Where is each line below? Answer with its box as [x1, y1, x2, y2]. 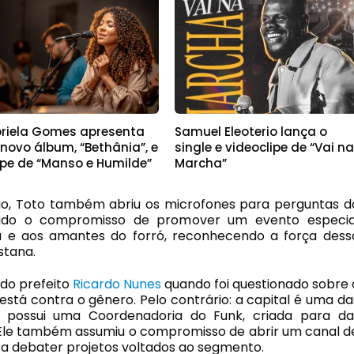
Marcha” [175, 154, 228, 171]
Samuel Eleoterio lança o [175, 122, 328, 140]
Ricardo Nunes [72, 274, 161, 293]
